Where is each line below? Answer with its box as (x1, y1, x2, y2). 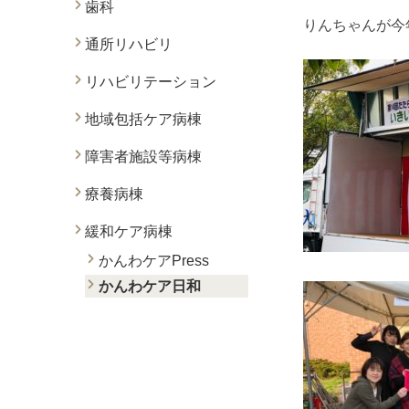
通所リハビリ (85, 37, 173, 52)
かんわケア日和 (99, 278, 201, 294)
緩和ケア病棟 (85, 224, 173, 239)
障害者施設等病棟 (85, 149, 202, 164)
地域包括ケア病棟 (85, 111, 202, 127)
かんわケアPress (99, 253, 209, 268)
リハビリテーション (85, 74, 216, 89)
